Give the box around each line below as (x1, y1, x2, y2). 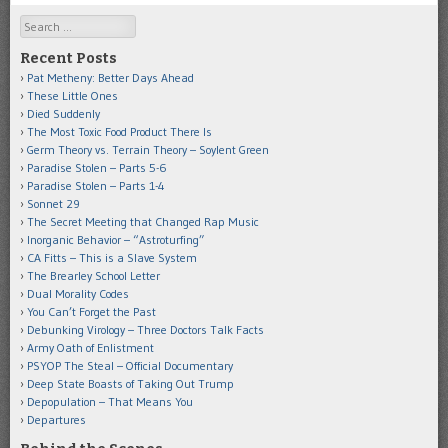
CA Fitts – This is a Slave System (27, 250, 197, 266)
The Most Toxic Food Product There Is (27, 124, 212, 140)
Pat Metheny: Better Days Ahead (27, 70, 194, 86)
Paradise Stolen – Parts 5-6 (27, 160, 167, 176)
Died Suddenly (27, 106, 100, 122)
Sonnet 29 (27, 196, 80, 212)
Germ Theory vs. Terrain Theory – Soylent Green (27, 142, 269, 158)
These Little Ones (27, 88, 118, 104)
